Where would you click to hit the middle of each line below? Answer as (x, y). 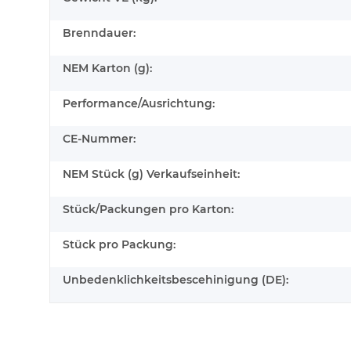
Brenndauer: (99, 33)
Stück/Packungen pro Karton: (148, 210)
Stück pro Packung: (119, 245)
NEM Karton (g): (107, 69)
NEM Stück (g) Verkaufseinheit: (151, 174)
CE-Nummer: (99, 139)
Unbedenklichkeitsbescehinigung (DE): (175, 280)
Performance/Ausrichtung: (139, 104)
